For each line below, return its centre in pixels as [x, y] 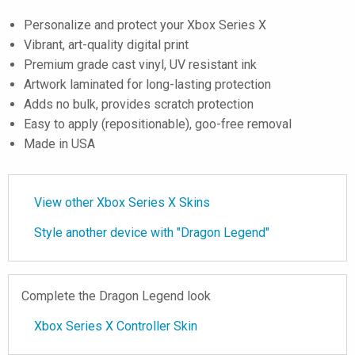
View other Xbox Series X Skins [122, 202]
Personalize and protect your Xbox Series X [145, 25]
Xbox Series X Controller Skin [116, 326]
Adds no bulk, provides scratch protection [139, 104]
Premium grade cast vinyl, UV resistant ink [140, 65]
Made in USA [59, 144]
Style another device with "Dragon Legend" [152, 233]
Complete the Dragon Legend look [116, 296]
